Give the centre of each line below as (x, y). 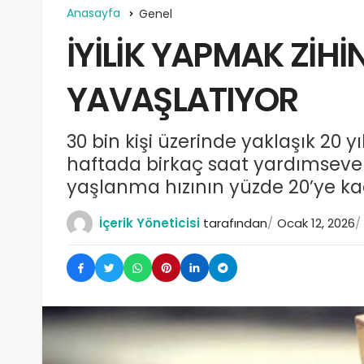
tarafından (235, 223)
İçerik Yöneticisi (149, 223)
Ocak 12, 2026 (316, 223)
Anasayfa (93, 13)
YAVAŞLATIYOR (182, 100)
